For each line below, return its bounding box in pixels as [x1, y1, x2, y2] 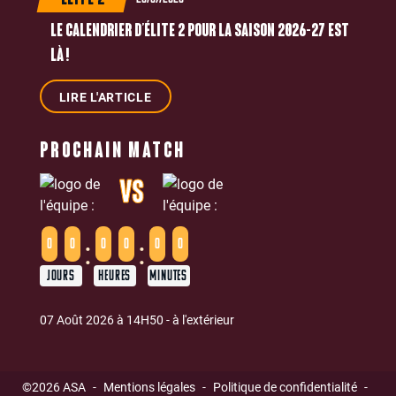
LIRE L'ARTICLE [58, 88, 152, 106]
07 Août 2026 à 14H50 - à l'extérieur [39, 311, 234, 329]
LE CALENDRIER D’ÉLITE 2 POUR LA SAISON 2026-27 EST [49, 23, 349, 42]
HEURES [98, 268, 132, 284]
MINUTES [149, 268, 188, 284]
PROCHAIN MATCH [39, 141, 186, 164]
